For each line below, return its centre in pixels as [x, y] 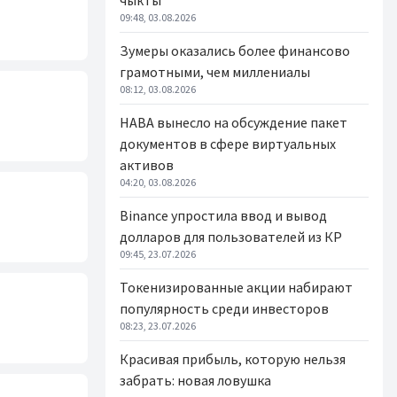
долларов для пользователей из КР [231, 237]
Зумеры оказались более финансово [235, 51]
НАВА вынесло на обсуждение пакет [234, 122]
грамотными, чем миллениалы [215, 72]
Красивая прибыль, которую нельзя [233, 359]
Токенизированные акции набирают [236, 287]
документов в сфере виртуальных [228, 144]
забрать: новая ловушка [195, 380]
